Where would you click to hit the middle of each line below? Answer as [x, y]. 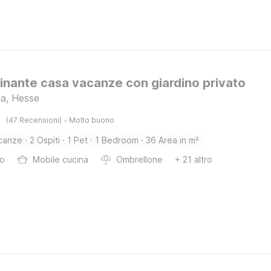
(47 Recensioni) [34, 120]
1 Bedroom [117, 140]
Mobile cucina [61, 159]
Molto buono [92, 120]
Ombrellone [140, 159]
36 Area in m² [173, 140]
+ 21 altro [194, 159]
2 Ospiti [45, 140]
